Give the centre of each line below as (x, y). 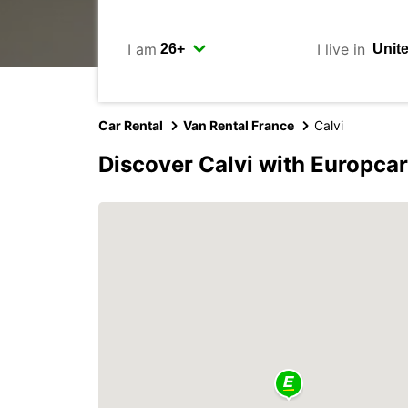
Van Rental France (239, 125)
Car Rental (131, 125)
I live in (341, 49)
